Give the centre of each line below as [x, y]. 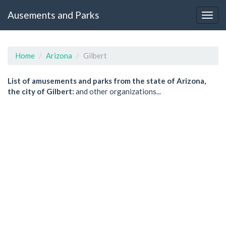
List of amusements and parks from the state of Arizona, [107, 81]
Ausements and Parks [53, 15]
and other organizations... [118, 91]
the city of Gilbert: [41, 91]
